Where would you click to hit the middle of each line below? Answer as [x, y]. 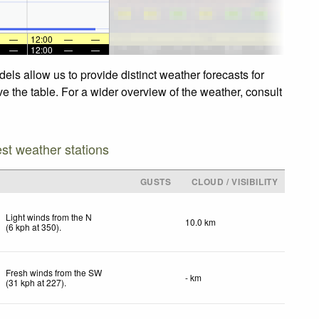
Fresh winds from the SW [54, 272]
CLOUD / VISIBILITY [235, 181]
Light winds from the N [49, 216]
